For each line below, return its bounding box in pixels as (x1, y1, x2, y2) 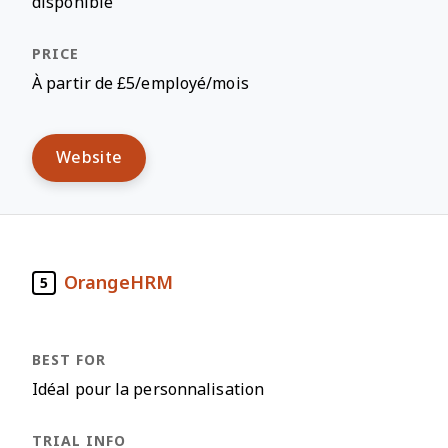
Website (56, 149, 123, 166)
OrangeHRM (64, 272, 173, 293)
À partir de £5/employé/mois (32, 75, 249, 92)
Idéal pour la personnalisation (32, 381, 264, 398)
